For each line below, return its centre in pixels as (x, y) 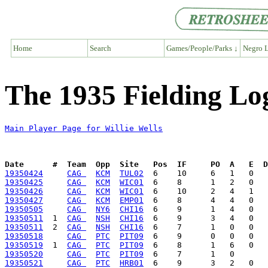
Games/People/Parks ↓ (202, 48)
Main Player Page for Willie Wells (84, 129)
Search (100, 48)
